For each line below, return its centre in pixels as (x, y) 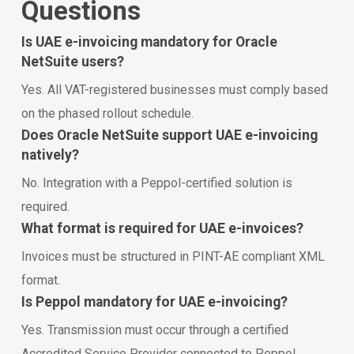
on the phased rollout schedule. (107, 113)
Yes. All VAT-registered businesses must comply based (174, 89)
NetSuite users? (72, 61)
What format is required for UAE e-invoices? (162, 228)
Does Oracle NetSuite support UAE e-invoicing (169, 135)
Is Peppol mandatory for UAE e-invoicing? (154, 301)
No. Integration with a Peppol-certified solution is (156, 183)
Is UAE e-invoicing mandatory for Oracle (149, 41)
